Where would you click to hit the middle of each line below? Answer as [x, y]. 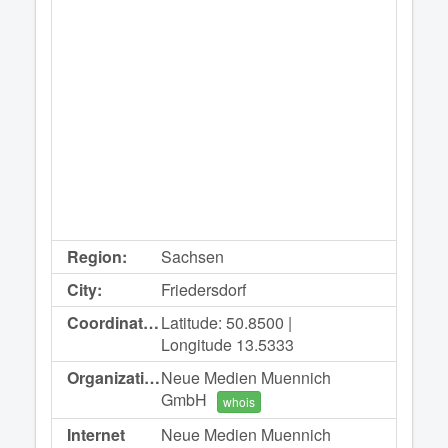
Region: [97, 257]
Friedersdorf [204, 290]
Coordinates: [151, 323]
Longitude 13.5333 [228, 345]
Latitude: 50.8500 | [227, 323]
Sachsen [193, 257]
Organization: [152, 378]
